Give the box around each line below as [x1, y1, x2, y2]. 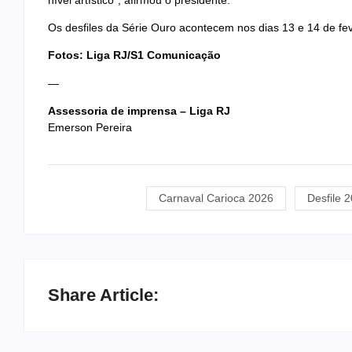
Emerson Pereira [48, 121, 132, 134]
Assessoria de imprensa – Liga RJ [48, 104, 230, 118]
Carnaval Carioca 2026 [158, 192, 273, 205]
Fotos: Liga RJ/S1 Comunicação [48, 49, 221, 62]
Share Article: [48, 285, 159, 306]
